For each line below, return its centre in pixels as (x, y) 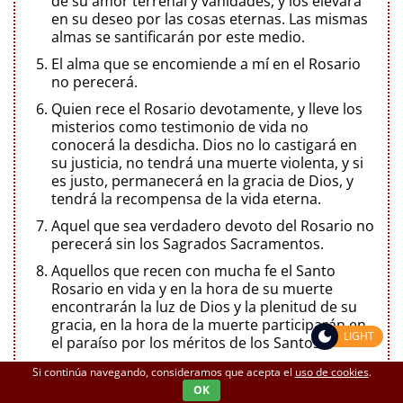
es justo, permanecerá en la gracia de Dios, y (202, 180)
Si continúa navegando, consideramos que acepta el (163, 372)
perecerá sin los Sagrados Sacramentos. (188, 243)
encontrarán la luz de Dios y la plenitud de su (204, 306)
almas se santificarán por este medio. (178, 36)
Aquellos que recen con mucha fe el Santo (193, 270)
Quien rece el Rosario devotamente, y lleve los (207, 108)
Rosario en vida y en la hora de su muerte (192, 288)
